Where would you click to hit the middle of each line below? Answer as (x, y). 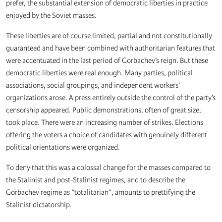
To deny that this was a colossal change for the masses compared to (108, 168)
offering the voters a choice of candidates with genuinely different (107, 135)
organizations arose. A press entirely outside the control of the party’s (111, 98)
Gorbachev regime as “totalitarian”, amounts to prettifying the (101, 193)
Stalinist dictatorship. (39, 205)
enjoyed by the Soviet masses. (51, 16)
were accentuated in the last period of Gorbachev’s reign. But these (107, 61)
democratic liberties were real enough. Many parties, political (99, 73)
